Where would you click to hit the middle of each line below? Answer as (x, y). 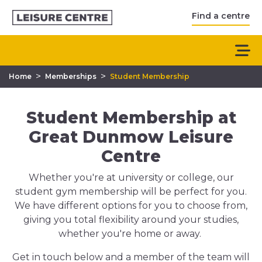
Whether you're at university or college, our (131, 177)
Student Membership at (131, 118)
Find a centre (221, 15)
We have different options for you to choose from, (131, 206)
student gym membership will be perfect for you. (131, 192)
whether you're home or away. (131, 234)
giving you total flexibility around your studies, (131, 220)
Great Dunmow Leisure (131, 137)
